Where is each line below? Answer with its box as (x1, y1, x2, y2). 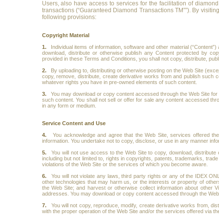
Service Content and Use (42, 120, 106, 126)
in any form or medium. (42, 103, 96, 109)
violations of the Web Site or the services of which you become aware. (42, 161, 208, 167)
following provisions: (42, 14, 96, 21)
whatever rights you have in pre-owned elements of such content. (42, 79, 197, 85)
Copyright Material (42, 32, 89, 38)
